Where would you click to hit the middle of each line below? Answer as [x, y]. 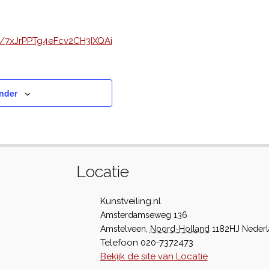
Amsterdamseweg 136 [144, 215]
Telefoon [119, 243]
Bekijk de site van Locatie [154, 256]
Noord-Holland [180, 229]
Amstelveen [123, 229]
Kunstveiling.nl [130, 201]
